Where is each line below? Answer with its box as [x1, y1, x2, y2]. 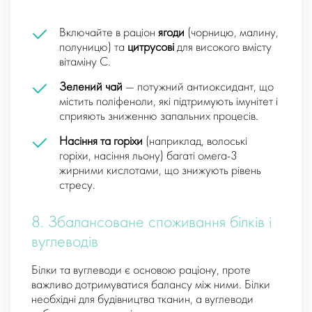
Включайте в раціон [59, 27, 158, 40]
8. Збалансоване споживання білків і [31, 215, 272, 232]
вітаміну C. [59, 56, 111, 69]
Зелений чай [59, 81, 123, 94]
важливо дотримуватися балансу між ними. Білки [31, 279, 270, 292]
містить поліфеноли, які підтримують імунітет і [59, 96, 278, 109]
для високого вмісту [174, 42, 272, 54]
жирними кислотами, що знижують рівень [59, 165, 261, 178]
